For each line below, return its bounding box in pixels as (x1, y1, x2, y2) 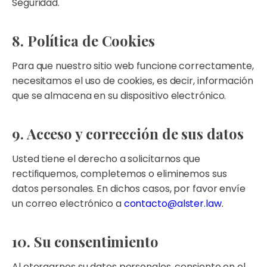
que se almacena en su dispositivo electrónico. (12, 89, 226, 103)
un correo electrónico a (12, 197, 124, 210)
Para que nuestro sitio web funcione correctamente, (12, 59, 254, 73)
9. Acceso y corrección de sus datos (12, 124, 244, 143)
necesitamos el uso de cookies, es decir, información (12, 74, 253, 88)
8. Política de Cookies (12, 31, 155, 50)
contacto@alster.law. (123, 197, 223, 210)
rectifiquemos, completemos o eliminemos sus (12, 167, 227, 181)
